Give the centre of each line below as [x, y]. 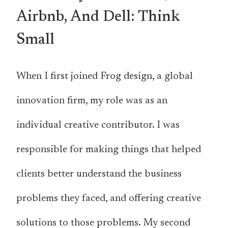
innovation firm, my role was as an [92, 101]
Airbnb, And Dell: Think [98, 18]
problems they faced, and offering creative [109, 199]
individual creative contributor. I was [98, 125]
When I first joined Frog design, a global [105, 77]
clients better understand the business [99, 174]
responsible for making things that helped [109, 150]
